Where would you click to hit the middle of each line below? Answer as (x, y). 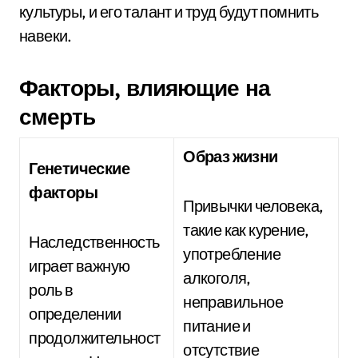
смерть (57, 116)
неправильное (233, 302)
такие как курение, (246, 230)
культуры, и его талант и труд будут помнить (169, 12)
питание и (217, 326)
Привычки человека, (253, 206)
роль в (51, 290)
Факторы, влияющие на (145, 88)
